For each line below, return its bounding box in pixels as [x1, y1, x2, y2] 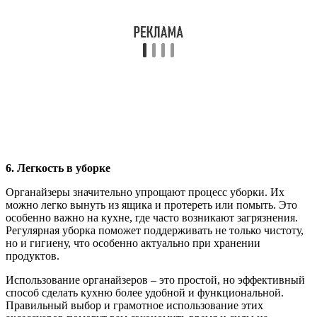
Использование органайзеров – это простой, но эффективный [6, 273, 305, 286]
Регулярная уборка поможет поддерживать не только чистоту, [6, 224, 304, 236]
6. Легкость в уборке [6, 161, 110, 174]
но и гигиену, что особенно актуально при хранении [6, 236, 260, 249]
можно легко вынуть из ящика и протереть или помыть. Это [6, 198, 297, 211]
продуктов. [6, 249, 59, 262]
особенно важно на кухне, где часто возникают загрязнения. [6, 211, 298, 224]
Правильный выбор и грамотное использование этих [6, 299, 263, 311]
